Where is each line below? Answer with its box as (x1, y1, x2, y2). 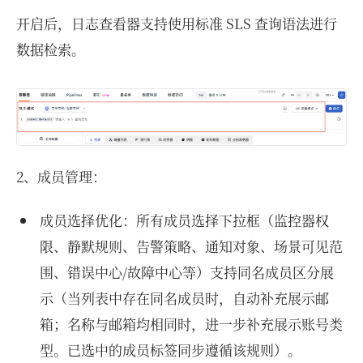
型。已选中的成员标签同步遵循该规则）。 (39, 339, 301, 360)
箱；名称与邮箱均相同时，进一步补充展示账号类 (39, 313, 343, 334)
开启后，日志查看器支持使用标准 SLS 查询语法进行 (16, 12, 337, 33)
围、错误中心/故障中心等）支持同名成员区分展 (39, 261, 334, 282)
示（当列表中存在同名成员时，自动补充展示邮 (39, 287, 329, 308)
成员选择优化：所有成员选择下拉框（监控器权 (39, 209, 329, 230)
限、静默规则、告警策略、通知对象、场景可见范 (39, 235, 343, 256)
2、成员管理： (16, 165, 106, 186)
